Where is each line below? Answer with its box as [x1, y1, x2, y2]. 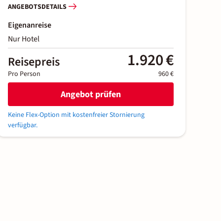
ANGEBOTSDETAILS [8, 1, 67, 12]
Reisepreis [8, 53, 60, 71]
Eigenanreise [8, 20, 51, 31]
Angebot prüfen [61, 88, 121, 101]
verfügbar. [8, 120, 37, 131]
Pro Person [8, 69, 40, 79]
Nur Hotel [8, 34, 39, 45]
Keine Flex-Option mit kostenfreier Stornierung [8, 110, 145, 120]
